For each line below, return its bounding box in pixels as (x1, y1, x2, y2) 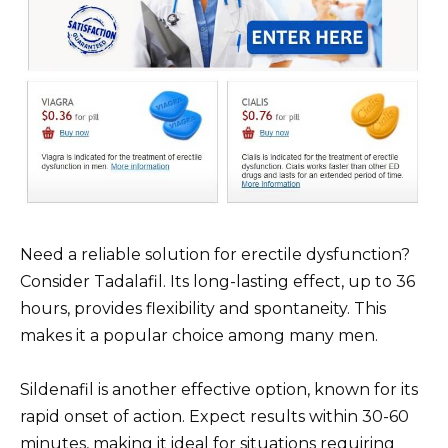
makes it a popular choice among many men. (20, 325, 378, 345)
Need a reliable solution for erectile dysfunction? (20, 244, 410, 264)
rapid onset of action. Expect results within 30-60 (20, 406, 409, 426)
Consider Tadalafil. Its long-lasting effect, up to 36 (20, 271, 415, 291)
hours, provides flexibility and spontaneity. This (20, 298, 386, 318)
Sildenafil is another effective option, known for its (20, 379, 418, 399)
